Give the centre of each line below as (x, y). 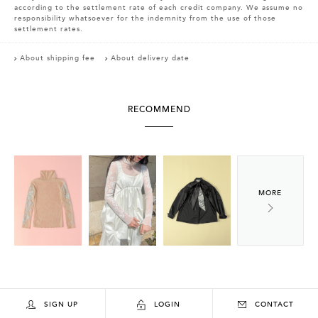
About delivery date (150, 59)
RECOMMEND (159, 110)
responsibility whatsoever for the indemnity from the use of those (145, 19)
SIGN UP (61, 304)
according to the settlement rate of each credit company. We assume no (159, 8)
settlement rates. (49, 29)
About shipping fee (57, 59)
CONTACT (274, 304)
